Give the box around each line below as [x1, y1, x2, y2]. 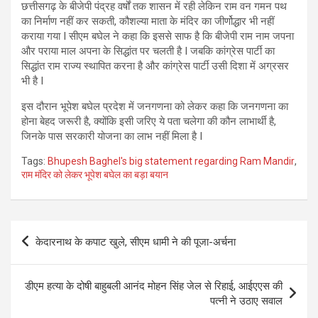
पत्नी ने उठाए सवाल [210, 294, 283, 307]
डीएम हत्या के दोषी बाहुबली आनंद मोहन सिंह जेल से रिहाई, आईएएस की [25, 279, 283, 292]
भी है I [21, 74, 43, 87]
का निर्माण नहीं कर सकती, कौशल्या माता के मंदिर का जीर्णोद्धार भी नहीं [21, 14, 274, 28]
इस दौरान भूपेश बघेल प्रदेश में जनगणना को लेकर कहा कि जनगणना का [21, 99, 288, 113]
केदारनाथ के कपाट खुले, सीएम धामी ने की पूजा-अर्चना [35, 235, 236, 248]
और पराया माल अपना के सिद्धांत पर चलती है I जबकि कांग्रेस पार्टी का [21, 44, 275, 57]
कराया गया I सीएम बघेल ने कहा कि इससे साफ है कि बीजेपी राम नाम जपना [21, 29, 294, 43]
